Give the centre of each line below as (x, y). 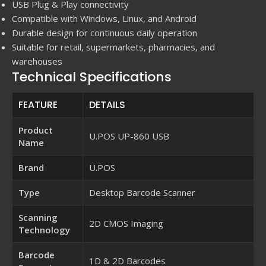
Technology (44, 229)
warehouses (37, 61)
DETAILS (107, 104)
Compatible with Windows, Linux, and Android (104, 18)
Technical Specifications (92, 77)
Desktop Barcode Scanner (142, 192)
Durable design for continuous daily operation (104, 32)
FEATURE (38, 104)
